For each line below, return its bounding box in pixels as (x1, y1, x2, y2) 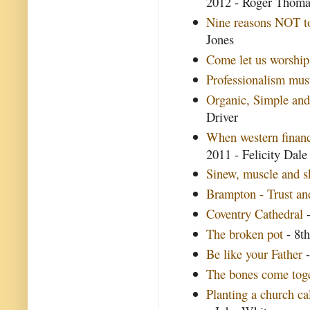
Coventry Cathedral (206, 205, 304, 223)
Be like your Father (206, 244, 303, 262)
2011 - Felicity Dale (206, 145, 308, 163)
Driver (206, 107, 239, 125)
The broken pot (206, 224, 284, 242)
